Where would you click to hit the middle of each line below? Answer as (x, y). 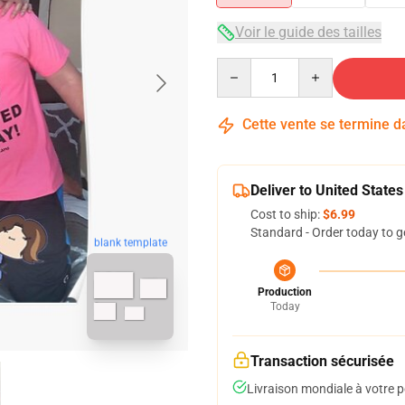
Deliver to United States (327, 190)
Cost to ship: (287, 214)
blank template (130, 243)
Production (285, 292)
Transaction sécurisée (322, 361)
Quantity (241, 66)
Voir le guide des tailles (308, 32)
